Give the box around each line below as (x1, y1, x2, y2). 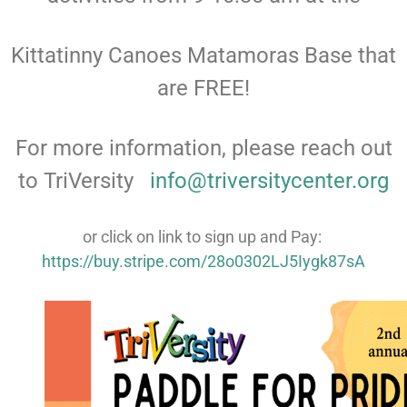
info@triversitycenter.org (150, 167, 389, 194)
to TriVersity (18, 167, 150, 194)
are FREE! (157, 74, 250, 101)
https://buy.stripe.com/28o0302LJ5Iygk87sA (42, 251, 365, 271)
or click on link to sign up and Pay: (82, 226, 325, 246)
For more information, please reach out (15, 134, 392, 161)
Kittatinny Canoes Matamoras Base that (11, 42, 396, 68)
